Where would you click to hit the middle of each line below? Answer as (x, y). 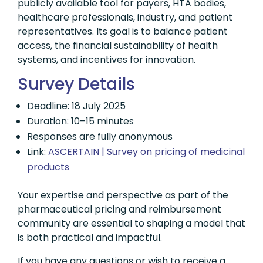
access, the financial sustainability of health (118, 45)
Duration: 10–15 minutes (80, 121)
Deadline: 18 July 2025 (76, 106)
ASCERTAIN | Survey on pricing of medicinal (146, 152)
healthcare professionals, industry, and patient (125, 17)
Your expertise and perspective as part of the (123, 195)
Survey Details (76, 84)
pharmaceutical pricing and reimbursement (119, 209)
